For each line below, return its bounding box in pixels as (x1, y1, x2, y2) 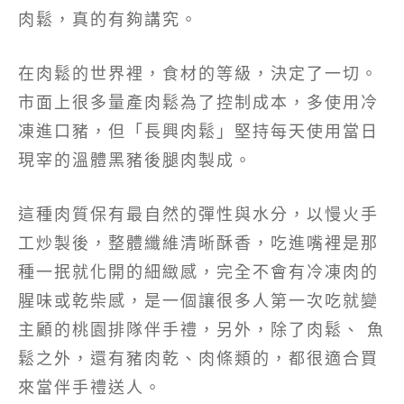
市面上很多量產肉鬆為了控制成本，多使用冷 (18, 91, 379, 114)
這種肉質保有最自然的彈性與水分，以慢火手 (18, 203, 379, 225)
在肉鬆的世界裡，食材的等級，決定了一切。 (18, 62, 379, 85)
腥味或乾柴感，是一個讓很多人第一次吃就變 (18, 289, 379, 312)
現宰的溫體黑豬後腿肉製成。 (18, 149, 252, 171)
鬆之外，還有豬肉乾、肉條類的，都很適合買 (18, 347, 379, 370)
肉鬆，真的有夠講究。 (18, 8, 198, 31)
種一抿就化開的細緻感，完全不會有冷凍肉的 (18, 261, 379, 283)
